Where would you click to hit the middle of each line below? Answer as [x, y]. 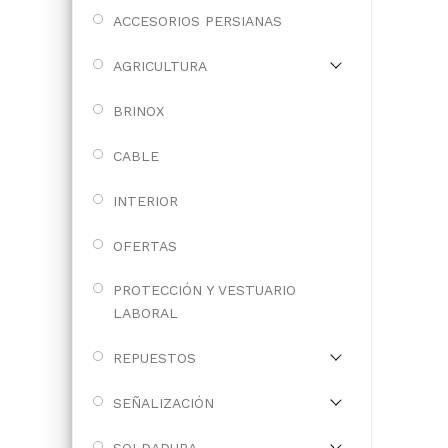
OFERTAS [145, 246]
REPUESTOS [154, 358]
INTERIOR [145, 201]
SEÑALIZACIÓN [163, 403]
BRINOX [138, 111]
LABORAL [145, 313]
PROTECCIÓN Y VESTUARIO [204, 290]
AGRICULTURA [160, 66]
